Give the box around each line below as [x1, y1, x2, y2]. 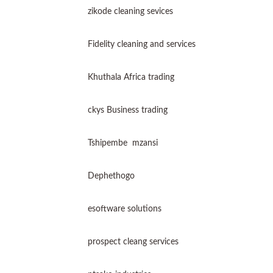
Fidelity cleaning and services [88, 40, 196, 49]
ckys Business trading [88, 106, 168, 115]
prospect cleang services [88, 238, 179, 246]
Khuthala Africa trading [88, 73, 174, 82]
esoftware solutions [88, 205, 161, 213]
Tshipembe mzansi [88, 139, 160, 147]
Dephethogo [88, 172, 135, 180]
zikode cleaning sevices [88, 7, 173, 16]
